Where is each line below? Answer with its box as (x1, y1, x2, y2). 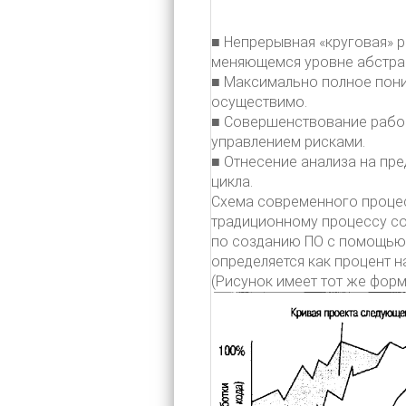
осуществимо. (211, 93, 307, 111)
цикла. (211, 173, 253, 190)
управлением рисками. (211, 133, 365, 150)
